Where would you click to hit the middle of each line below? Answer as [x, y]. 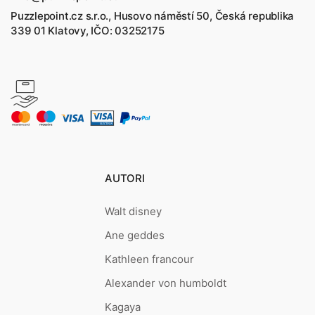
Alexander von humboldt [166, 283]
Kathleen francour [150, 259]
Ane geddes [135, 236]
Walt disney [134, 212]
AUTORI [125, 179]
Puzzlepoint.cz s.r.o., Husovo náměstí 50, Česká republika [153, 16]
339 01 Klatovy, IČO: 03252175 [88, 31]
